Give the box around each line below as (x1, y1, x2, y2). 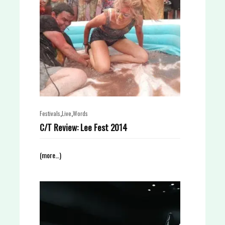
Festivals (40, 109, 60, 118)
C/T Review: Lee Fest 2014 (40, 121, 127, 134)
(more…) (40, 150, 61, 160)
